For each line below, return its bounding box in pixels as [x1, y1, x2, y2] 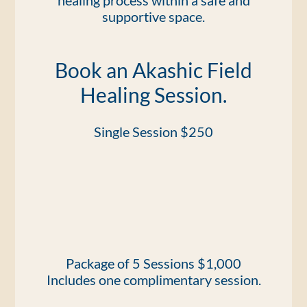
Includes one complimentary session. [46, 271, 261, 288]
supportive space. [102, 8, 205, 25]
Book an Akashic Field [55, 58, 252, 82]
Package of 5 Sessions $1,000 [66, 255, 241, 271]
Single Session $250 [94, 123, 213, 140]
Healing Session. [80, 82, 227, 107]
